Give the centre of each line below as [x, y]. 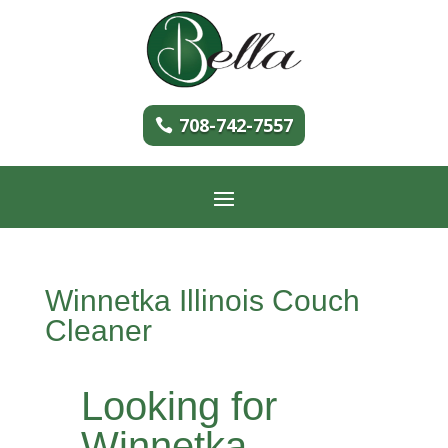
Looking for [178, 405]
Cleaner [98, 330]
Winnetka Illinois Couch [202, 300]
